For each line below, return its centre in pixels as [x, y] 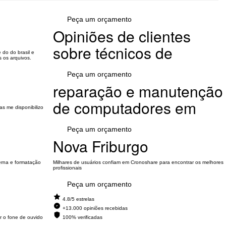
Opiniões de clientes [122, 36]
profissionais [67, 168]
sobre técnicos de [112, 53]
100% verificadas [82, 217]
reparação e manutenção [138, 91]
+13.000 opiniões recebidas [95, 208]
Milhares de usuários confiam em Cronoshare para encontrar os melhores [138, 162]
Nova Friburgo [100, 146]
